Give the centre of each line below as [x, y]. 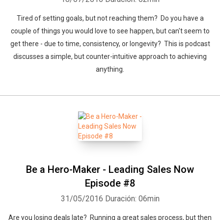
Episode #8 [110, 183]
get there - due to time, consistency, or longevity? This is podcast [110, 44]
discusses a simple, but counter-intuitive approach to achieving [110, 56]
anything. [110, 69]
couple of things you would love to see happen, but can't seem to [110, 31]
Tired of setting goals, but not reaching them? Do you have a [110, 18]
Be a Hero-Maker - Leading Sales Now [110, 169]
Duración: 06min [132, 199]
